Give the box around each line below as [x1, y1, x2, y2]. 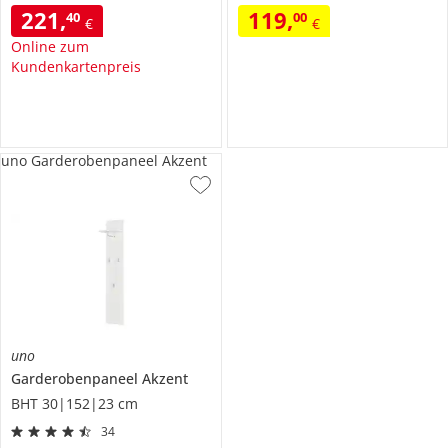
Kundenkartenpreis [11, 57, 141, 77]
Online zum [11, 37, 89, 57]
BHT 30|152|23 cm [11, 394, 138, 414]
